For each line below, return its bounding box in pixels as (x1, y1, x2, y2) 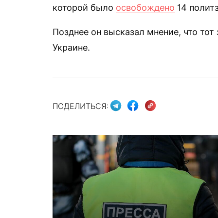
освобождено (116, 2, 175, 13)
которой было (53, 2, 116, 13)
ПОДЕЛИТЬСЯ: (53, 101, 109, 111)
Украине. (53, 42, 90, 53)
